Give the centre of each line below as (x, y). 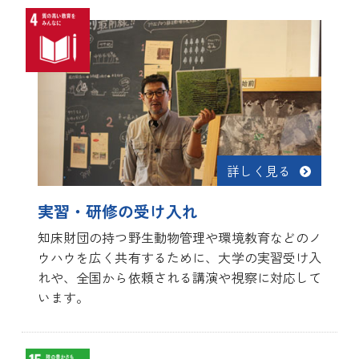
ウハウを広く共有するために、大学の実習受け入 (179, 257)
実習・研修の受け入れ (117, 211)
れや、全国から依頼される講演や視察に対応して (179, 277)
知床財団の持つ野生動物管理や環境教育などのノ (179, 237)
